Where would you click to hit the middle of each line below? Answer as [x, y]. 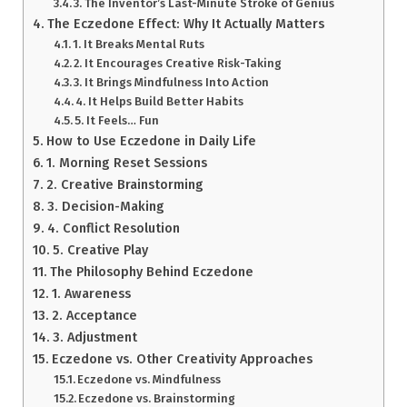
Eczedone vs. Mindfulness [149, 379]
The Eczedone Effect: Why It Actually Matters [185, 23]
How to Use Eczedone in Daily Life [151, 140]
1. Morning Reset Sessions [126, 162]
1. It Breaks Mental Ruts [139, 44]
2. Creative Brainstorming [124, 184]
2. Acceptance [94, 315]
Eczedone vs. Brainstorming [157, 398]
